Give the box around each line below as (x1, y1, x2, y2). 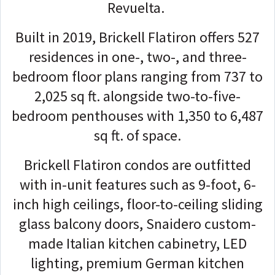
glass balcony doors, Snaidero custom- (19, 214, 256, 233)
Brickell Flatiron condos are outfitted (24, 155, 251, 174)
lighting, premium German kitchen (31, 253, 244, 273)
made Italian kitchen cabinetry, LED (28, 233, 247, 253)
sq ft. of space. (94, 125, 181, 145)
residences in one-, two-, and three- (28, 47, 247, 66)
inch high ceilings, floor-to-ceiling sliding (12, 194, 263, 214)
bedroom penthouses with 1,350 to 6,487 (12, 106, 263, 125)
